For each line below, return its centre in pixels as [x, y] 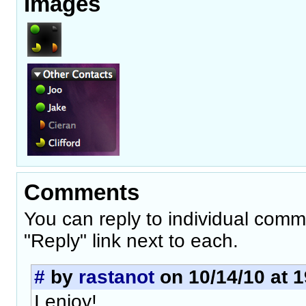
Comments [82, 192]
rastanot [116, 277]
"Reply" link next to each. [131, 240]
